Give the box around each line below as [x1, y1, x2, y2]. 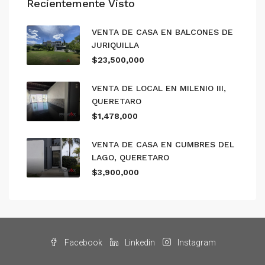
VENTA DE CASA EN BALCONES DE [92, 27, 233, 37]
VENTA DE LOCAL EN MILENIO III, [92, 83, 226, 93]
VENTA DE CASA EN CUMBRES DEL [92, 139, 234, 149]
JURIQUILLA [92, 40, 139, 50]
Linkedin [122, 237, 155, 247]
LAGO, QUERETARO [92, 152, 169, 162]
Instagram [175, 237, 216, 247]
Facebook [62, 237, 102, 247]
